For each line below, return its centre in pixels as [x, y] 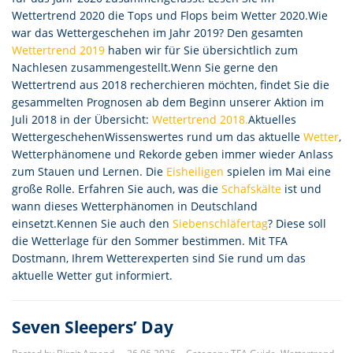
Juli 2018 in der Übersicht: [82, 119]
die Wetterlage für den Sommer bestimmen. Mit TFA [150, 241]
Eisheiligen [195, 171]
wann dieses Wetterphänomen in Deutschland [135, 206]
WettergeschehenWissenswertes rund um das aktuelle [158, 137]
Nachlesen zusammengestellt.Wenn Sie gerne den [145, 67]
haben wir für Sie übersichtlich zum [201, 50]
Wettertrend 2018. [200, 119]
